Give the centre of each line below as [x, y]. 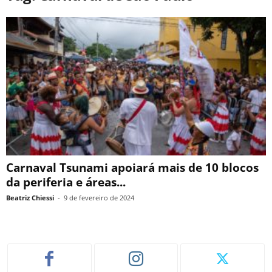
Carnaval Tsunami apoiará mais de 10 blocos [132, 168]
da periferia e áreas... [66, 182]
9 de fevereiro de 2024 [99, 198]
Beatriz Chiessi [30, 198]
